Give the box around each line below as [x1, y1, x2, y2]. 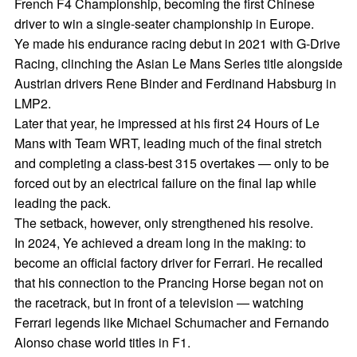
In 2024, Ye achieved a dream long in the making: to [14, 233, 306, 252]
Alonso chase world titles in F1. [14, 333, 190, 351]
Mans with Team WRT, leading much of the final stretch [14, 134, 322, 152]
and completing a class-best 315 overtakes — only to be [14, 154, 329, 172]
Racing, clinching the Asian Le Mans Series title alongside [14, 54, 343, 73]
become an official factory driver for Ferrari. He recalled [14, 253, 323, 272]
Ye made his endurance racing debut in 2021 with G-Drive [14, 34, 340, 53]
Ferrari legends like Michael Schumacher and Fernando [14, 313, 329, 331]
